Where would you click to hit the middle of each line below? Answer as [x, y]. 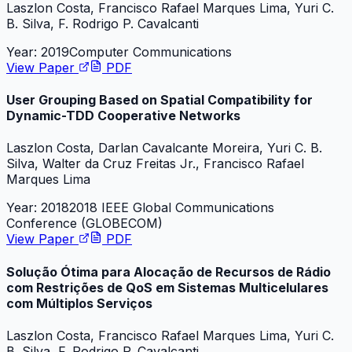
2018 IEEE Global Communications [172, 208]
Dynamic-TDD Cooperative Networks [123, 116]
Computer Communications [150, 51]
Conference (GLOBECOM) [84, 224]
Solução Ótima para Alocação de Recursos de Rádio [169, 271]
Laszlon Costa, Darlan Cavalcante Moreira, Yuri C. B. [164, 148]
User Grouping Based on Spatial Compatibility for [159, 100]
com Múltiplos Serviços [79, 303]
